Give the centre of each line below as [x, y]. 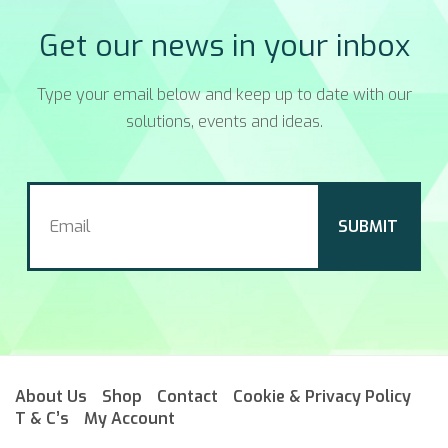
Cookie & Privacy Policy [322, 397]
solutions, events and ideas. [224, 122]
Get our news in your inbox [224, 46]
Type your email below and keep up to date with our [224, 95]
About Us [51, 397]
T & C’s [42, 419]
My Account [129, 419]
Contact [187, 397]
